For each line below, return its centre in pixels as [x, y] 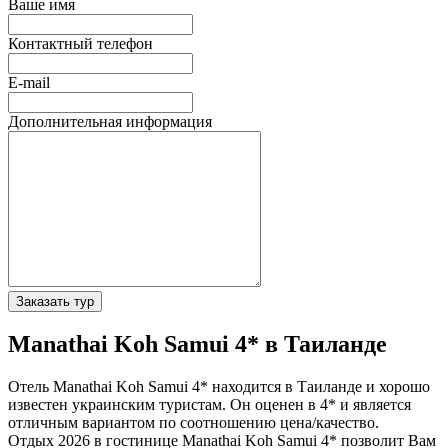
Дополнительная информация [110, 121]
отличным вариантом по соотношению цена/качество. [193, 423]
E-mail [29, 82]
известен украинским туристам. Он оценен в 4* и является [209, 405]
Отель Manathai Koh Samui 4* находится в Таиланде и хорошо [219, 387]
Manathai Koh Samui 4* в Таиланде [197, 344]
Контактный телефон [80, 43]
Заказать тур [55, 301]
